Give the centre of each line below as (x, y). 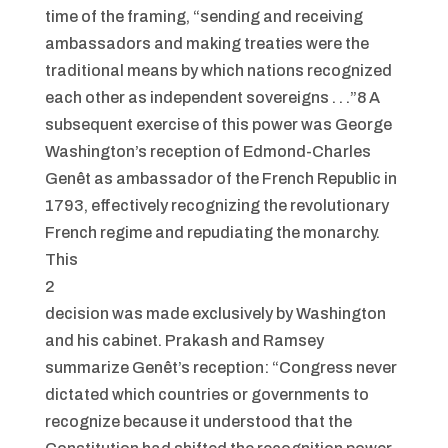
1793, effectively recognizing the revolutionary (216, 205)
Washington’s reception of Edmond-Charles (207, 151)
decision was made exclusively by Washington (215, 313)
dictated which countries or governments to (206, 394)
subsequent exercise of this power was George (218, 124)
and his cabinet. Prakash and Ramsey (184, 340)
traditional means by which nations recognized (218, 70)
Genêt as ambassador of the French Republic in (220, 178)
